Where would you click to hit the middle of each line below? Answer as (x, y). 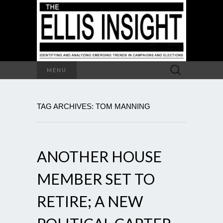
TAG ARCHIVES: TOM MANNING (94, 106)
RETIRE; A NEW (90, 201)
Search (176, 66)
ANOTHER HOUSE (99, 156)
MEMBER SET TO (96, 178)
